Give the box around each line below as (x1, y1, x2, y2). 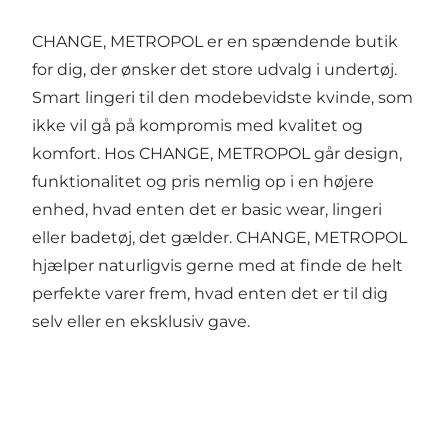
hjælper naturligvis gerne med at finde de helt (32, 256, 403, 276)
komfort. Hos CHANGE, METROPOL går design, (32, 144, 402, 164)
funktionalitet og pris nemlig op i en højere (32, 172, 374, 192)
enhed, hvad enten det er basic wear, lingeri (32, 200, 382, 220)
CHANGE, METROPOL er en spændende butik (32, 32, 398, 52)
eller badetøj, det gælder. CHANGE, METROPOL (32, 228, 407, 248)
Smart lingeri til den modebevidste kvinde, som (32, 88, 413, 108)
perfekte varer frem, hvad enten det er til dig (32, 284, 388, 304)
